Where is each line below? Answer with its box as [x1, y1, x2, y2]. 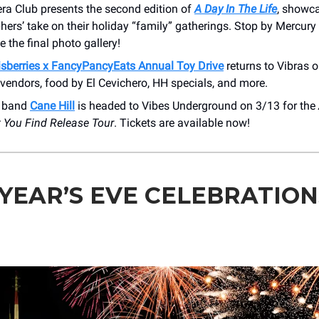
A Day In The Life [194, 1, 277, 16]
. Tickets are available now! [114, 115, 250, 130]
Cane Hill [30, 98, 75, 113]
